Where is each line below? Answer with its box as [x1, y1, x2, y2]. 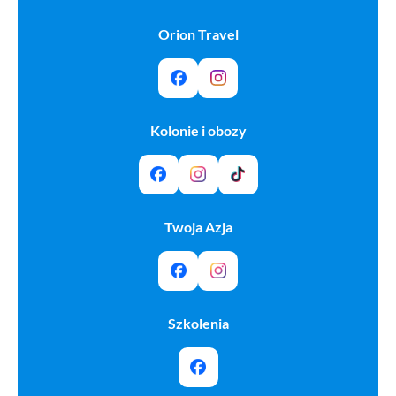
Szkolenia [167, 314, 229, 331]
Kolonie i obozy [149, 121, 247, 139]
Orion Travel [157, 25, 239, 42]
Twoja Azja [164, 217, 232, 235]
